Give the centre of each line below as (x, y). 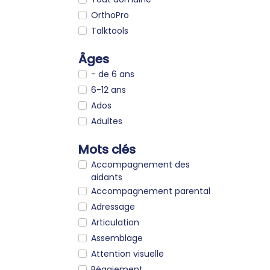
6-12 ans (108, 89)
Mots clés (107, 149)
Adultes (107, 121)
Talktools (110, 30)
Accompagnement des (140, 164)
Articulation (115, 222)
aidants (107, 177)
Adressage (113, 206)
